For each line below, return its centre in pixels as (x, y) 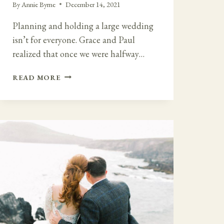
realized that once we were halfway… (78, 53)
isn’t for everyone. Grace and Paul (74, 39)
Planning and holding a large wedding (83, 25)
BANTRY (76, 155)
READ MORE (37, 77)
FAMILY (75, 109)
